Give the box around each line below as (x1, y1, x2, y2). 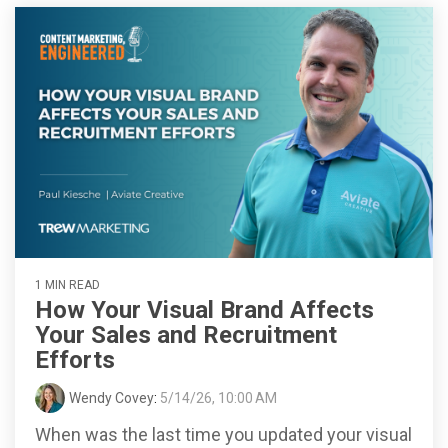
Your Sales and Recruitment (35, 320, 337, 349)
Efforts (35, 345, 115, 374)
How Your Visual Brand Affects (35, 295, 374, 324)
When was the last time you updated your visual (35, 423, 412, 445)
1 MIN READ (35, 277, 100, 292)
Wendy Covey (69, 389, 154, 406)
